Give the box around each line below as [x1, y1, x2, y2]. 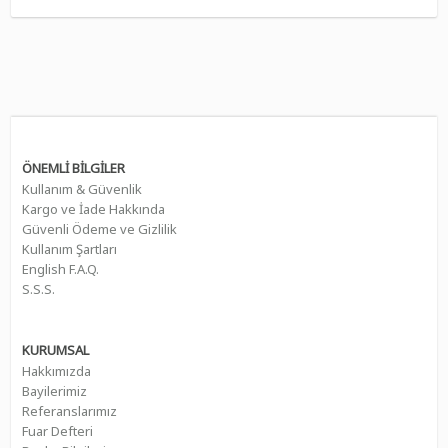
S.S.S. [21, 279, 55, 298]
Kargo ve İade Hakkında [21, 199, 165, 218]
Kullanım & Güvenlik [21, 179, 142, 198]
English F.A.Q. [21, 259, 99, 278]
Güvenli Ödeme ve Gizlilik [21, 219, 177, 238]
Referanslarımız [21, 401, 117, 420]
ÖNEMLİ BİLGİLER [21, 158, 125, 177]
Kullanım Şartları [21, 239, 117, 258]
